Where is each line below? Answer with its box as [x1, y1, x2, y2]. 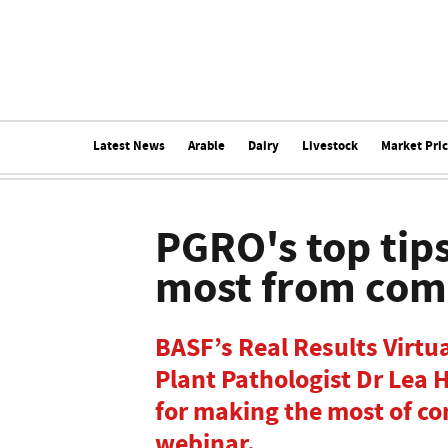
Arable [187, 137, 225, 154]
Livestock [301, 137, 358, 154]
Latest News [92, 137, 165, 154]
